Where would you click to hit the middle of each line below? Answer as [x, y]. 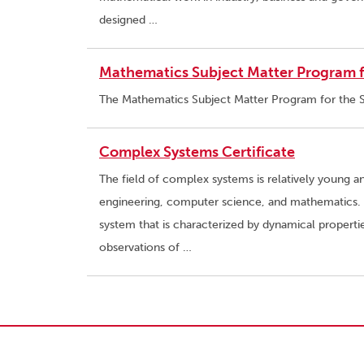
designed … [128, 20]
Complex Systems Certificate [197, 152]
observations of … [145, 248]
